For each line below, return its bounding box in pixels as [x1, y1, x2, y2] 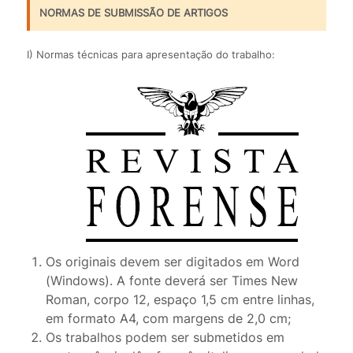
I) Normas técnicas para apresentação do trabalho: [26, 48, 275, 61]
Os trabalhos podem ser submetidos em [45, 329, 284, 346]
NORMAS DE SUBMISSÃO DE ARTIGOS [39, 6, 228, 20]
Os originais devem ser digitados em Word [45, 254, 299, 270]
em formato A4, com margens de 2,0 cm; [45, 310, 291, 327]
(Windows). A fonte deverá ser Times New [45, 273, 298, 289]
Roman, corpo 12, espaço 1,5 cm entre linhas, [45, 292, 314, 308]
